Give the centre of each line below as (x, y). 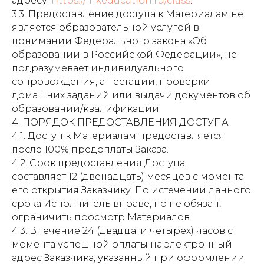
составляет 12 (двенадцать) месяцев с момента (128, 176)
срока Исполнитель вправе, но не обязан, (116, 204)
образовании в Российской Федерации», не (124, 55)
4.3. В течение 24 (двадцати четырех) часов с (122, 231)
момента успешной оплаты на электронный (122, 244)
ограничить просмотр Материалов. (102, 217)
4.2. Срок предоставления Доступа (98, 163)
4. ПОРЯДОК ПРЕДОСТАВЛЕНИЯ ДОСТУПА (120, 122)
